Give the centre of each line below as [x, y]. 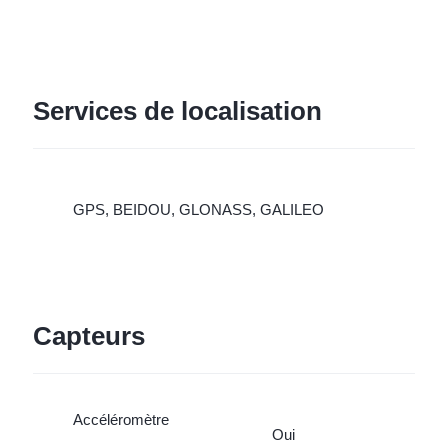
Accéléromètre [120, 419]
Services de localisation [177, 111]
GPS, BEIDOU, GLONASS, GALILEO [198, 209]
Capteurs [88, 336]
